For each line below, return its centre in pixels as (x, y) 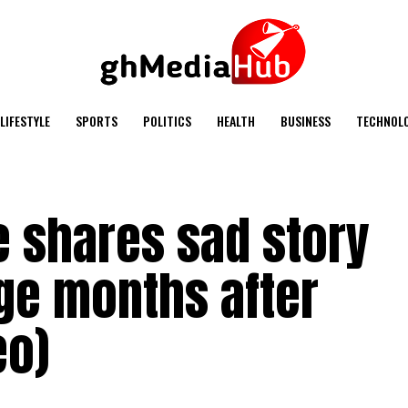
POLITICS (167, 121)
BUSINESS (306, 121)
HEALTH (236, 121)
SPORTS (97, 121)
